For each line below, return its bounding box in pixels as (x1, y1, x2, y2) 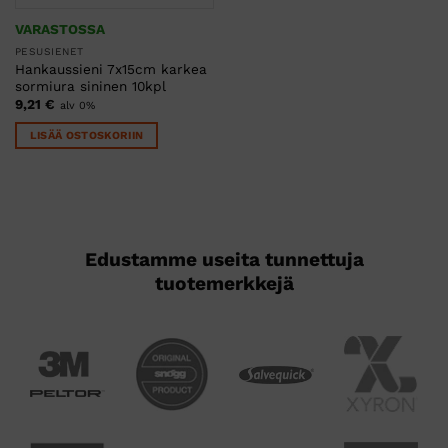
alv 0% (59, 99, 95, 113)
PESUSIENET (14, 46, 84, 58)
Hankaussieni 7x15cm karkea (14, 61, 207, 78)
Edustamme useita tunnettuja (84, 402, 364, 426)
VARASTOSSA (14, 20, 105, 37)
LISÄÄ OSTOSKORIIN (29, 129, 144, 143)
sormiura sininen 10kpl (14, 78, 166, 95)
